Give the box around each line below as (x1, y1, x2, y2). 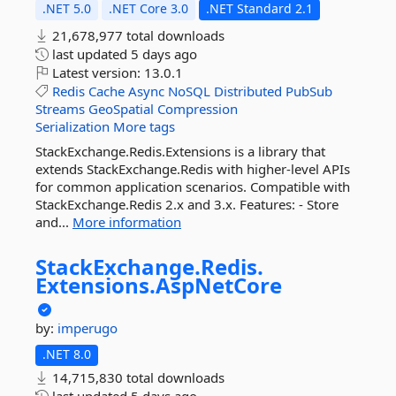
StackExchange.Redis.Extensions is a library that (35, 142, 325, 160)
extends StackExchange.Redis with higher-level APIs (35, 160, 350, 178)
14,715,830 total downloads (49, 369, 225, 386)
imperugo (57, 319, 118, 337)
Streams (35, 100, 85, 118)
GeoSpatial (88, 100, 154, 118)
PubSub (286, 82, 332, 100)
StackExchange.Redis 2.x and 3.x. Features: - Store (35, 195, 339, 213)
